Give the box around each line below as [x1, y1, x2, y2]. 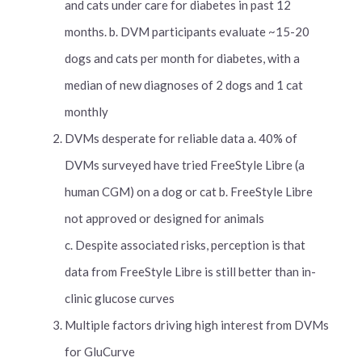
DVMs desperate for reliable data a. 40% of [65, 131, 297, 145]
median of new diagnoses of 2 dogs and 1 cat [65, 78, 303, 92]
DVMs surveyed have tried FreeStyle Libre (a [65, 158, 305, 172]
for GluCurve [65, 344, 135, 359]
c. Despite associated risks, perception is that [65, 238, 305, 252]
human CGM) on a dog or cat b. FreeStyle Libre [65, 184, 313, 199]
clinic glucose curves [65, 291, 175, 305]
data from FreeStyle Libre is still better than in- [65, 264, 316, 279]
